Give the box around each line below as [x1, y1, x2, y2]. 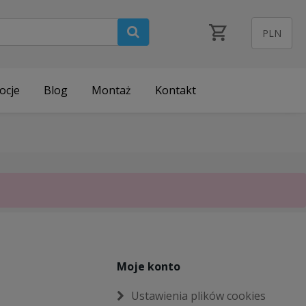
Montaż [91, 82, 131, 98]
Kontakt [154, 82, 196, 98]
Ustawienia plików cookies [131, 288, 266, 303]
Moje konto [117, 258, 181, 274]
